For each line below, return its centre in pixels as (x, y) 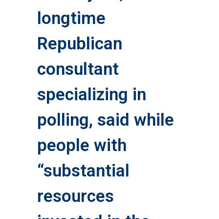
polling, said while (105, 120)
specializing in (91, 95)
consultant (78, 69)
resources (75, 197)
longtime (71, 19)
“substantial (83, 171)
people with (82, 146)
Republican (79, 44)
